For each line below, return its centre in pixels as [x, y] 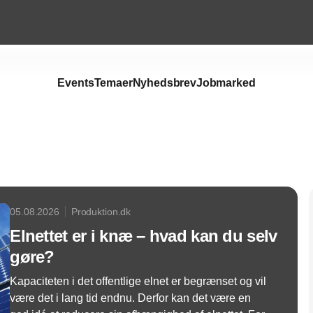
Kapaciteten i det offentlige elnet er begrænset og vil [138, 281]
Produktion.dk [101, 212]
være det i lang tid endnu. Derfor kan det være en [131, 298]
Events [76, 83]
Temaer [113, 83]
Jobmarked [226, 83]
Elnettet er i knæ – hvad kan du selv [144, 236]
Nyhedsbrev [164, 83]
